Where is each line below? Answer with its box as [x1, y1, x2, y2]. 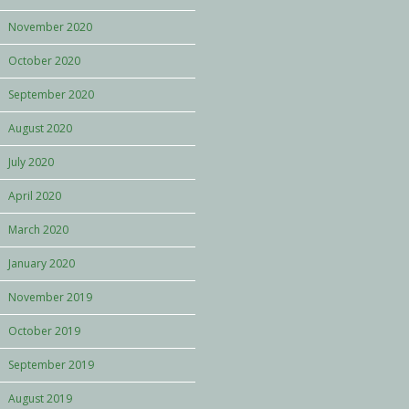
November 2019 [8, 289, 92, 305]
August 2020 [8, 121, 72, 136]
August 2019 [8, 391, 72, 406]
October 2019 [8, 323, 80, 339]
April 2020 [8, 188, 61, 204]
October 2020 [8, 53, 80, 68]
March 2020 [8, 222, 68, 237]
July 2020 [8, 154, 54, 170]
